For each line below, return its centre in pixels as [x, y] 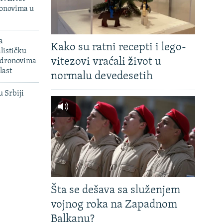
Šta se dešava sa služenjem [115, 191]
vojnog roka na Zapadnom [114, 205]
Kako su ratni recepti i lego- [118, 48]
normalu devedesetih [102, 77]
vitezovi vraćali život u [106, 62]
